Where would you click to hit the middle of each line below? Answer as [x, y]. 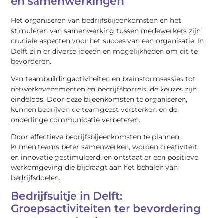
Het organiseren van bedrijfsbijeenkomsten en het [96, 21]
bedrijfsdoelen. [36, 178]
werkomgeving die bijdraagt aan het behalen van [94, 168]
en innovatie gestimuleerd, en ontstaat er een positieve [105, 157]
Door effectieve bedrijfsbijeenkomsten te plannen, [96, 137]
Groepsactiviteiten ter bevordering [106, 209]
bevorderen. [31, 62]
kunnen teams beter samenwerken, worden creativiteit [104, 147]
